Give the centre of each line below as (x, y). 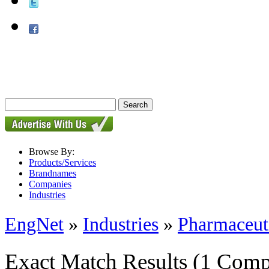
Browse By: (52, 152)
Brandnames (53, 173)
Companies (50, 184)
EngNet (34, 224)
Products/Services (62, 162)
